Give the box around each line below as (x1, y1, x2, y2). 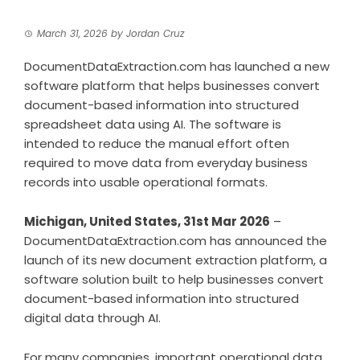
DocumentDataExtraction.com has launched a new (24, 58, 329, 75)
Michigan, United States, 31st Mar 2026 (24, 213, 270, 230)
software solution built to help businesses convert (24, 271, 324, 288)
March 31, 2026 (37, 27, 108, 40)
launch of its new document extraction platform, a (24, 252, 327, 268)
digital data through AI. (24, 309, 161, 326)
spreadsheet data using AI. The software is (24, 116, 281, 133)
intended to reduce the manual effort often (24, 135, 289, 152)
